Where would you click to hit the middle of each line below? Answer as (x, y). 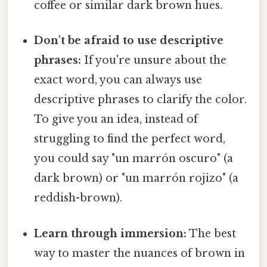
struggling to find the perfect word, (130, 139)
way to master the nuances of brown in (140, 253)
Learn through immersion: (111, 233)
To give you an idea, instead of (116, 119)
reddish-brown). (78, 198)
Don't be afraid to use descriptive (129, 41)
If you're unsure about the (154, 60)
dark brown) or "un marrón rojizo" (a (136, 178)
